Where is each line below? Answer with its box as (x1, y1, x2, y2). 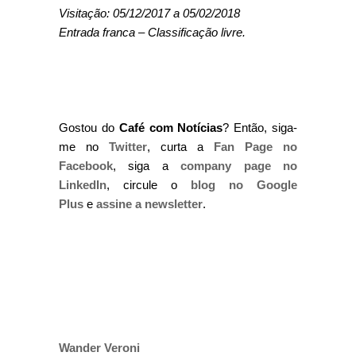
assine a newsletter (96, 197, 203, 211)
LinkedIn (59, 178, 106, 192)
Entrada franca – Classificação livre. (59, 25, 246, 39)
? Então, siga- (222, 121, 298, 134)
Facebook (59, 159, 113, 172)
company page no (180, 159, 298, 172)
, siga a (113, 159, 181, 172)
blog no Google (191, 178, 297, 192)
